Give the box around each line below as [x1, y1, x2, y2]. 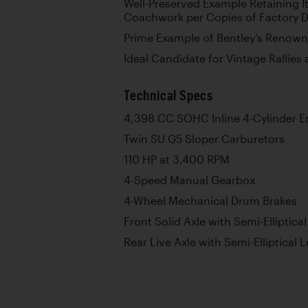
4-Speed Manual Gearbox [124, 174, 255, 186]
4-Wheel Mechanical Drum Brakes [124, 195, 297, 207]
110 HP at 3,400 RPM [124, 153, 230, 166]
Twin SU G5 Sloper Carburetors [124, 133, 285, 145]
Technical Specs [124, 87, 213, 103]
